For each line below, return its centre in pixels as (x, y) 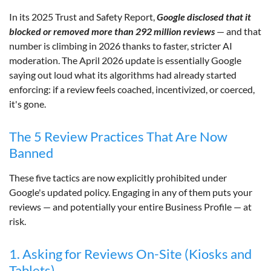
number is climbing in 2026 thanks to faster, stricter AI (121, 45)
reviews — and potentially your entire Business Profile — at (130, 206)
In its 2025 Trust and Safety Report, (83, 16)
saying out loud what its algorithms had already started (123, 74)
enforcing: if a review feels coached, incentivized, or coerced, (132, 89)
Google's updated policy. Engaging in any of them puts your (131, 192)
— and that (238, 31)
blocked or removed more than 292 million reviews (112, 31)
